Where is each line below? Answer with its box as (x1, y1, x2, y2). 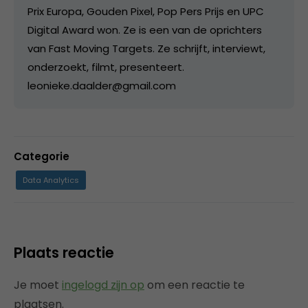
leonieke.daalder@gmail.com (27, 78, 176, 93)
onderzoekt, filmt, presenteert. (27, 60, 184, 75)
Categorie (14, 149, 69, 164)
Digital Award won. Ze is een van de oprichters (27, 23, 262, 38)
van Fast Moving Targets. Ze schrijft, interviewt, (27, 41, 265, 56)
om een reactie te (144, 277, 245, 294)
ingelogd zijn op (62, 277, 144, 294)
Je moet (14, 277, 62, 294)
